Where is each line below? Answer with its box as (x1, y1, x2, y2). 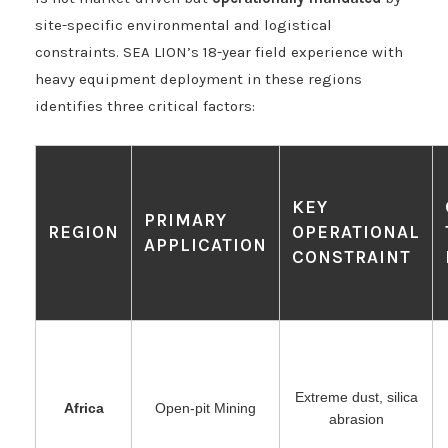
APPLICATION (144, 234, 267, 257)
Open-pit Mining (155, 400, 256, 417)
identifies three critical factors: (35, 97, 255, 116)
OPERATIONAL (292, 221, 420, 244)
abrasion (328, 411, 384, 428)
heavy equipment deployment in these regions (35, 70, 362, 89)
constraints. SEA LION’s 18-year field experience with (35, 43, 403, 62)
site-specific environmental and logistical (35, 16, 332, 35)
